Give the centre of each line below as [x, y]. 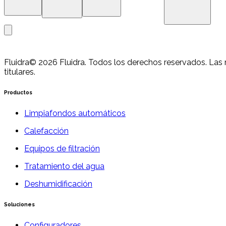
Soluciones [19, 204]
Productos [18, 92]
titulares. [20, 72]
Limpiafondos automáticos [75, 113]
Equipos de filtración [62, 148]
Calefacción [46, 131]
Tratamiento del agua [64, 166]
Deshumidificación [58, 184]
